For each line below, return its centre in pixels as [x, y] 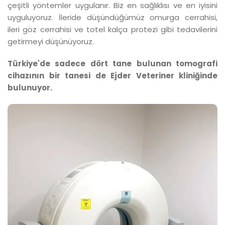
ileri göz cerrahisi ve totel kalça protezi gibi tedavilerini [113, 29]
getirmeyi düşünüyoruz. [52, 41]
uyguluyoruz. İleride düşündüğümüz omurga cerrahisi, [113, 17]
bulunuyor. [30, 87]
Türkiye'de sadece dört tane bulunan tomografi [113, 63]
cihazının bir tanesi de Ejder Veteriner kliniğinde [113, 75]
